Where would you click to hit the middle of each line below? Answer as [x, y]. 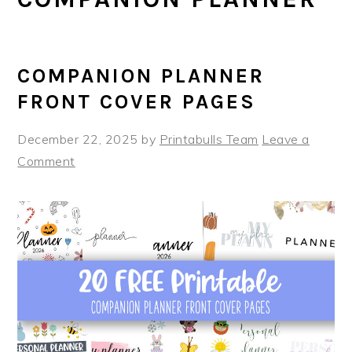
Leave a [286, 139]
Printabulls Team [209, 139]
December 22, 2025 [78, 139]
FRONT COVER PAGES [137, 102]
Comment [46, 161]
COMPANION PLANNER [141, 76]
